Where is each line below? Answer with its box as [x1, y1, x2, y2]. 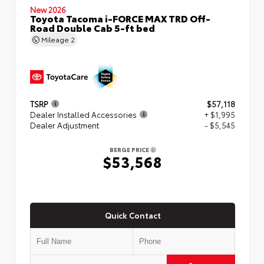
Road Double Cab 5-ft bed [30, 20, 155, 34]
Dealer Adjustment [30, 120, 99, 131]
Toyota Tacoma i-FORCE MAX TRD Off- [30, 11, 210, 25]
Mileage [39, 34, 71, 44]
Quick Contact [104, 209, 161, 220]
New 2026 [30, 4, 66, 15]
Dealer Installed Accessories [30, 109, 137, 120]
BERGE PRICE [109, 145, 150, 154]
